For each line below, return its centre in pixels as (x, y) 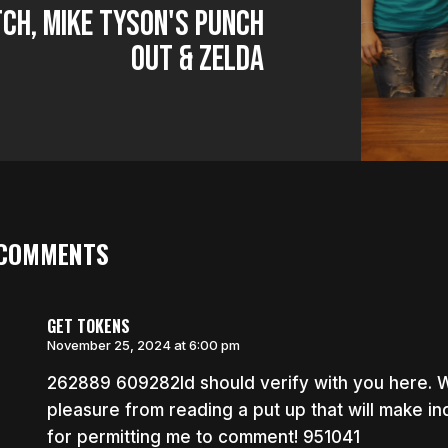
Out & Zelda (198, 59)
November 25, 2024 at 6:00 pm (143, 344)
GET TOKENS (88, 325)
